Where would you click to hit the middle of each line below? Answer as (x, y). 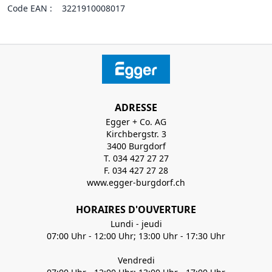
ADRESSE (136, 107)
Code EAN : (30, 8)
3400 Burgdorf (136, 146)
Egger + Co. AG (136, 122)
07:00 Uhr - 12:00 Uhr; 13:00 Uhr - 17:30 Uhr (136, 236)
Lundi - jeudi (136, 224)
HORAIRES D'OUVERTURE (136, 209)
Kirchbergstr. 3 (136, 134)
